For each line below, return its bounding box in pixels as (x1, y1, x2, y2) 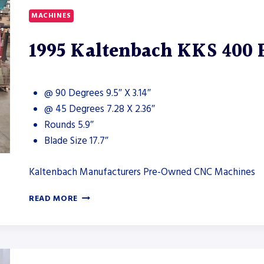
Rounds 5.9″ (44, 118, 94, 133)
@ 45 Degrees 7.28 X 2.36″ (44, 102, 155, 117)
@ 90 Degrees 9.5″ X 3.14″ (44, 86, 151, 101)
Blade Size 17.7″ (44, 134, 108, 148)
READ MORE (29, 193, 78, 204)
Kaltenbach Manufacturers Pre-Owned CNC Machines (29, 164, 255, 179)
